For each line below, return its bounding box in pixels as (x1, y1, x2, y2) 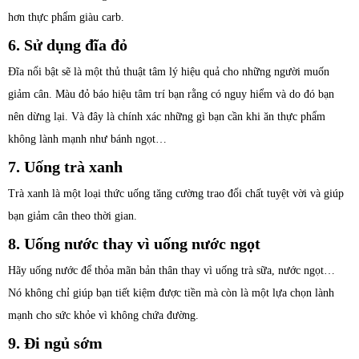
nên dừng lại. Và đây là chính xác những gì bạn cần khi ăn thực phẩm (8, 111, 325, 123)
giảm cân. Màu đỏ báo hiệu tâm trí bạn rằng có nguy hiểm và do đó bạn (8, 88, 334, 101)
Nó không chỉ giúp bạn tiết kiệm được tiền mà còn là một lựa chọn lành (8, 287, 334, 300)
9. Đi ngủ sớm (8, 334, 103, 353)
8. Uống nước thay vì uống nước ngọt (8, 235, 260, 253)
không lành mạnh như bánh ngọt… (8, 133, 167, 146)
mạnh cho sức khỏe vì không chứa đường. (8, 309, 199, 322)
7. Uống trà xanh (8, 158, 123, 176)
